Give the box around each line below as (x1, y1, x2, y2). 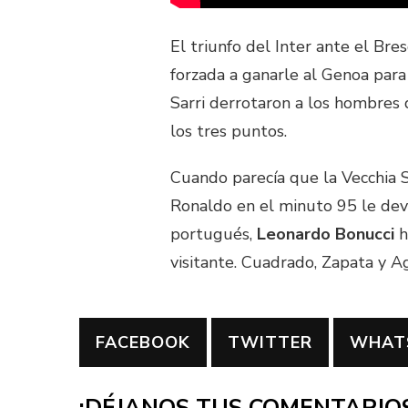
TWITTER (228, 331, 312, 354)
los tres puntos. (170, 120, 287, 143)
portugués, (170, 223, 257, 246)
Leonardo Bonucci (257, 223, 394, 246)
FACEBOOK (96, 331, 190, 354)
